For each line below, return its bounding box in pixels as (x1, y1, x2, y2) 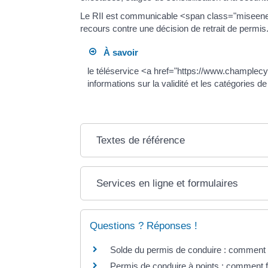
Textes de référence (96, 135, 185, 147)
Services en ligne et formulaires (96, 178, 239, 190)
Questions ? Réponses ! (90, 220, 198, 232)
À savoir (96, 47, 138, 57)
